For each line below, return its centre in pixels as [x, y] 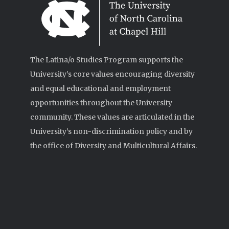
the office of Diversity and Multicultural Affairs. [113, 146]
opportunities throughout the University [101, 103]
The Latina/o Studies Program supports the [107, 60]
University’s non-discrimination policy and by [111, 131]
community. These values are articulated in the [112, 117]
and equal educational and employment [100, 88]
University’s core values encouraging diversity [112, 74]
